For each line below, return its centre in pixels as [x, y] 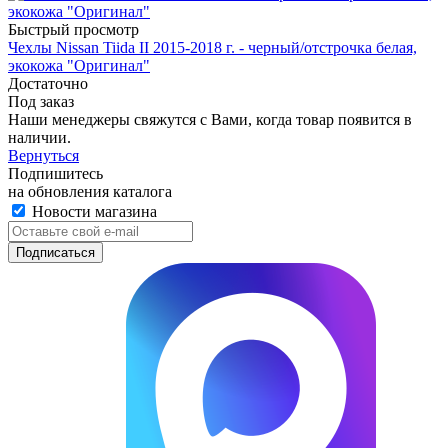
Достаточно [48, 84]
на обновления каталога [90, 192]
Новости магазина [92, 212]
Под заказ [41, 102]
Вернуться [43, 156]
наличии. [39, 138]
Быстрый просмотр [73, 30]
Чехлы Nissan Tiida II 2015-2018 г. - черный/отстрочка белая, [212, 48]
